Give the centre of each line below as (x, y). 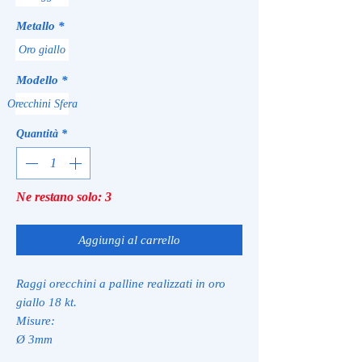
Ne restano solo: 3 (64, 196)
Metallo (36, 25)
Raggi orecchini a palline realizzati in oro (121, 283)
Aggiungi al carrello (129, 240)
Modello (37, 80)
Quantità (37, 133)
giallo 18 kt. (48, 302)
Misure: (36, 320)
